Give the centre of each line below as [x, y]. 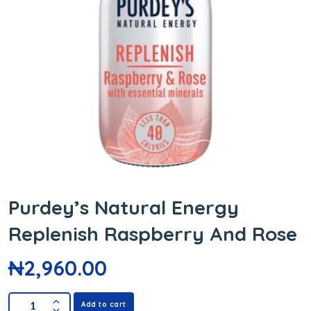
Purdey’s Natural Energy [124, 208]
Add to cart [104, 305]
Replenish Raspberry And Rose [153, 234]
